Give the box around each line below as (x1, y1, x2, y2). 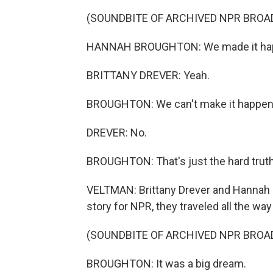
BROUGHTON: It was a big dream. (87, 257, 246, 270)
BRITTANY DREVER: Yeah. (87, 69, 210, 82)
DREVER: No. (87, 126, 147, 139)
